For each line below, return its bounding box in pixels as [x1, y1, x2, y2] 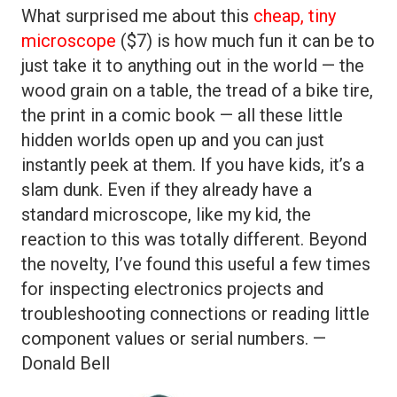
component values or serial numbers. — [21, 328, 326, 349]
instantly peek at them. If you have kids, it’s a [21, 154, 364, 175]
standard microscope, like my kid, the [21, 204, 311, 225]
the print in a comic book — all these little [21, 105, 343, 126]
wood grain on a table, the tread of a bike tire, [21, 80, 373, 101]
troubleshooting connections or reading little [21, 303, 370, 324]
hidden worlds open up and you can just [21, 129, 324, 151]
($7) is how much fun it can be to [116, 30, 375, 51]
